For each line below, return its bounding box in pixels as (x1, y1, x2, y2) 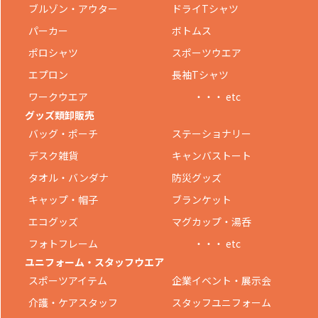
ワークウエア (28, 89, 98, 104)
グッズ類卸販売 (25, 108, 94, 123)
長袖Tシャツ (171, 67, 229, 82)
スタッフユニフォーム (171, 295, 271, 310)
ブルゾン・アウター (28, 1, 118, 16)
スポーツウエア (171, 45, 241, 60)
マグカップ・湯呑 (171, 214, 251, 229)
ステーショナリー (171, 126, 251, 141)
